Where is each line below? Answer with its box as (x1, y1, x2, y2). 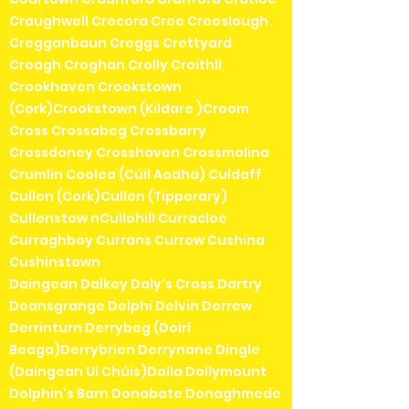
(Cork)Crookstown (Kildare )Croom (9, 100, 249, 119)
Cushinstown (9, 253, 100, 272)
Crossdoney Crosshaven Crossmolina (9, 143, 269, 163)
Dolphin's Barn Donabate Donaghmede (9, 384, 281, 404)
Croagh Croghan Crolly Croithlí (9, 56, 222, 75)
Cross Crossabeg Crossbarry (9, 121, 206, 141)
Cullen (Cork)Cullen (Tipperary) (9, 187, 227, 206)
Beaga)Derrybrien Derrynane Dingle (9, 341, 260, 360)
